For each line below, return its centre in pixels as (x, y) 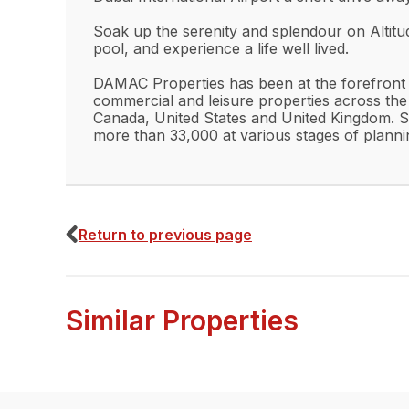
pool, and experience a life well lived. (221, 49)
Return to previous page (165, 235)
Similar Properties (182, 321)
